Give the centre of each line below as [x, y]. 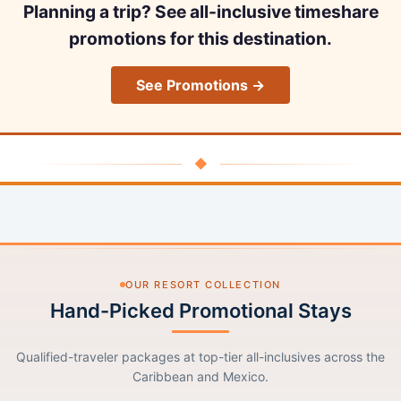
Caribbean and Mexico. [200, 376]
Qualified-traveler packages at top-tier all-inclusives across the [200, 356]
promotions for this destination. [200, 39]
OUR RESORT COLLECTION [203, 284]
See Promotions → [200, 85]
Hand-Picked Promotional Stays [200, 310]
